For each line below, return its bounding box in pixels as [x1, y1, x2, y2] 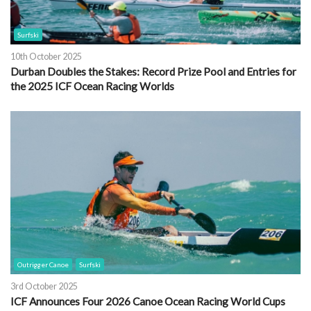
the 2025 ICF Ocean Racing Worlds [10, 80, 174, 93]
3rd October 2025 [10, 281, 78, 292]
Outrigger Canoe [17, 260, 69, 269]
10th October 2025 [10, 51, 82, 62]
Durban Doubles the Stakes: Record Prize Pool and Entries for [10, 65, 296, 78]
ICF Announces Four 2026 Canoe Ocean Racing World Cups [10, 295, 285, 308]
